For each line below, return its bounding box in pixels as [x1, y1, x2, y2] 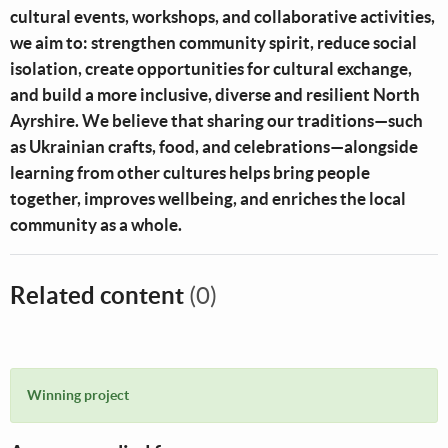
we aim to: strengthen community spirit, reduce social [10, 33, 417, 53]
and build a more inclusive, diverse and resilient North [10, 85, 420, 105]
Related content [10, 282, 189, 310]
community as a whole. [10, 215, 182, 235]
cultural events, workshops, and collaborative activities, [10, 7, 435, 27]
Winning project [27, 387, 129, 404]
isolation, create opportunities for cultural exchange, [10, 59, 412, 79]
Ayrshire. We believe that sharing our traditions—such [10, 111, 423, 131]
